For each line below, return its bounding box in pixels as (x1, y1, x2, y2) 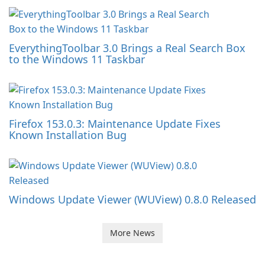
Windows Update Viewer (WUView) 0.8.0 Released (9, 192, 256, 207)
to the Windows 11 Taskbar (9, 52, 145, 67)
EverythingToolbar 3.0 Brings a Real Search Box (9, 41, 245, 56)
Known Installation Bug (9, 128, 127, 143)
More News (110, 227, 155, 239)
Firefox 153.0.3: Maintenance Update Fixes (9, 117, 221, 131)
